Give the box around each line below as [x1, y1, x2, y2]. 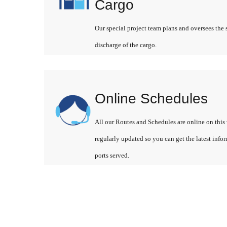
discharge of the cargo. [95, 41, 157, 49]
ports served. [95, 152, 129, 159]
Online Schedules [95, 91, 208, 106]
